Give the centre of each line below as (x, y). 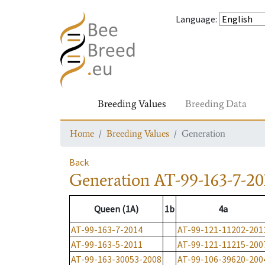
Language (195, 19)
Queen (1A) (116, 209)
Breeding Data (216, 104)
